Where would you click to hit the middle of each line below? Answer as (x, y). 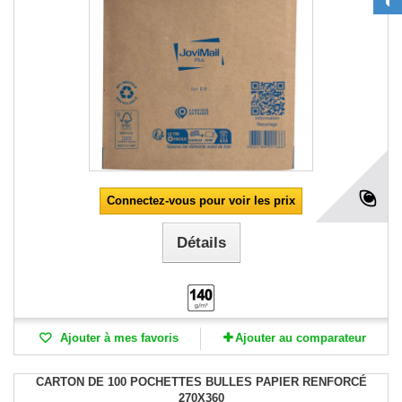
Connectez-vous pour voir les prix (201, 200)
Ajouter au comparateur (300, 337)
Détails (201, 242)
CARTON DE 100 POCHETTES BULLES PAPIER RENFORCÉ (201, 381)
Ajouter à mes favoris (117, 337)
